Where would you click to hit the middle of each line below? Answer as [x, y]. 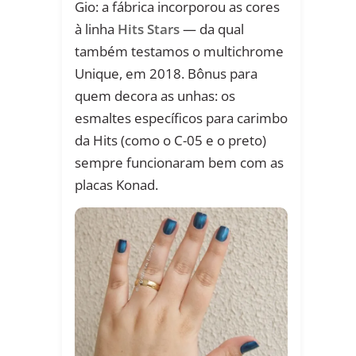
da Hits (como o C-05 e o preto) [170, 140]
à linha [96, 29]
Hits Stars [149, 29]
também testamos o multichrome [179, 51]
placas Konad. [116, 184]
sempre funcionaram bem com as [179, 162]
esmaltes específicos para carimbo [181, 118]
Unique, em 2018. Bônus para [166, 73]
